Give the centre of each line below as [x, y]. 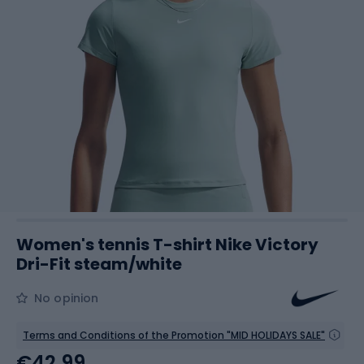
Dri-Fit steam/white [99, 264]
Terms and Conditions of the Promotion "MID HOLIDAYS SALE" [174, 335]
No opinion [67, 298]
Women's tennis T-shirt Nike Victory [167, 245]
